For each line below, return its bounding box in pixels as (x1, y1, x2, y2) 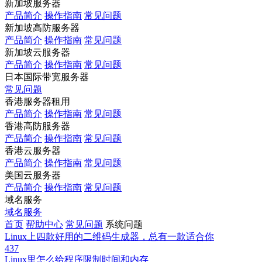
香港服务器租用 (5, 96, 70, 106)
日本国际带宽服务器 (5, 72, 89, 82)
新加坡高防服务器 (5, 23, 80, 33)
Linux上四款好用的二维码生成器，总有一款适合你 (5, 232, 214, 242)
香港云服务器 (5, 146, 61, 156)
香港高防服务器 (5, 121, 70, 131)
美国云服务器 (5, 170, 61, 180)
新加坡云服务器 (5, 47, 70, 57)
